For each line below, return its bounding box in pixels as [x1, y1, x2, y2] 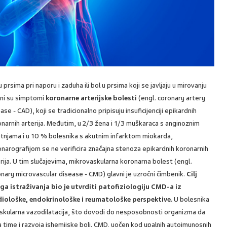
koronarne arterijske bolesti [44, 94, 137, 103]
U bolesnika [172, 195, 210, 204]
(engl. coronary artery [137, 94, 206, 103]
